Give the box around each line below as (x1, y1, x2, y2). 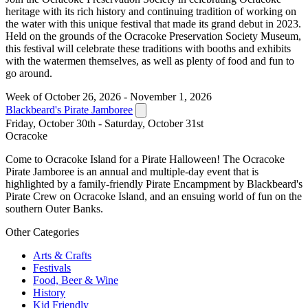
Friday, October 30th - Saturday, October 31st (5, 117, 203, 129)
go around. (5, 67, 52, 79)
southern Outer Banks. (5, 202, 103, 214)
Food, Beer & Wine (33, 274, 118, 286)
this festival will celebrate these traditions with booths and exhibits (5, 42, 291, 54)
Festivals (33, 261, 71, 274)
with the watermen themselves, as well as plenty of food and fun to (5, 54, 294, 67)
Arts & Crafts (33, 249, 91, 261)
